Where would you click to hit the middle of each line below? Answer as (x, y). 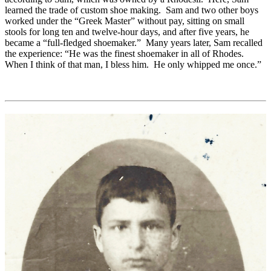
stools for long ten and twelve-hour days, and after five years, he (127, 32)
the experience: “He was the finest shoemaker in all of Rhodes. (126, 54)
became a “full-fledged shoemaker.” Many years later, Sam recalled (134, 43)
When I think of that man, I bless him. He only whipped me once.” (134, 65)
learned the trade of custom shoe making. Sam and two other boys (132, 10)
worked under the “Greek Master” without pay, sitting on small (125, 21)
